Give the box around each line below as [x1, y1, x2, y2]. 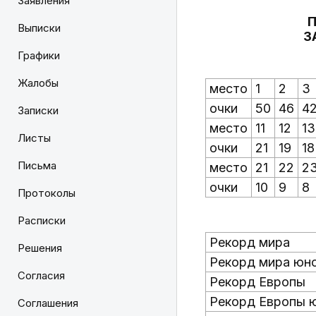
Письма [18, 159, 56, 172]
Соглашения [18, 296, 78, 310]
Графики [18, 49, 60, 62]
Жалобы [18, 76, 59, 90]
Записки [18, 104, 59, 117]
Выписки [18, 21, 61, 35]
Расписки [18, 214, 66, 227]
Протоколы [18, 186, 75, 200]
